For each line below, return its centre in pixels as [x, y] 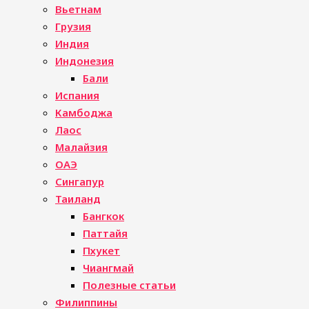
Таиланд [78, 199]
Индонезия [84, 61]
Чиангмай [108, 268]
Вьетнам [78, 9]
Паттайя [105, 233]
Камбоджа [84, 112]
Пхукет [101, 250]
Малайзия [81, 147]
